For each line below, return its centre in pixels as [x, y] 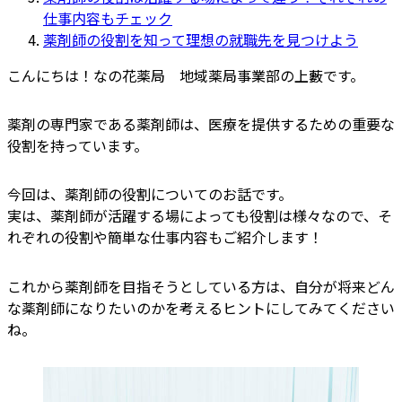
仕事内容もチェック [108, 17]
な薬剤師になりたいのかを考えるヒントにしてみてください [201, 307]
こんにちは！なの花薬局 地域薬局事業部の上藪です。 [186, 75]
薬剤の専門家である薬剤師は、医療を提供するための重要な [201, 124]
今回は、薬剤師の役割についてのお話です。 [150, 194]
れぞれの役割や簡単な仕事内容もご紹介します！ [165, 237]
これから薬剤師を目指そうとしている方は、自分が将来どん [201, 286]
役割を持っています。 [78, 146]
